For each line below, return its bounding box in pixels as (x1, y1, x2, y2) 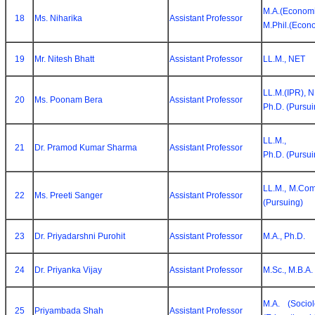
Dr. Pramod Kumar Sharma (34, 143, 137, 153)
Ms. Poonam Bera (34, 95, 103, 105)
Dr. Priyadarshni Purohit (34, 231, 125, 241)
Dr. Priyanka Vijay (34, 265, 102, 275)
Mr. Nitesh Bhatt (34, 54, 94, 64)
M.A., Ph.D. (263, 231, 305, 241)
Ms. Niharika (34, 13, 82, 23)
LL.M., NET (263, 54, 305, 64)
